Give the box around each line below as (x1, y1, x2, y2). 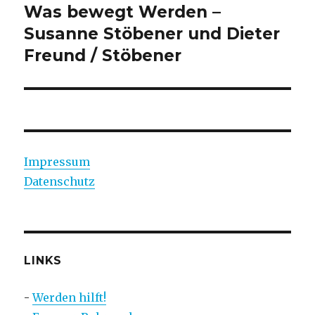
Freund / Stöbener (24, 45, 182, 65)
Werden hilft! (32, 290, 107, 304)
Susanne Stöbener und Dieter (24, 23, 281, 44)
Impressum (24, 154, 91, 169)
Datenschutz (24, 174, 96, 188)
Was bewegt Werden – (24, 1, 221, 22)
